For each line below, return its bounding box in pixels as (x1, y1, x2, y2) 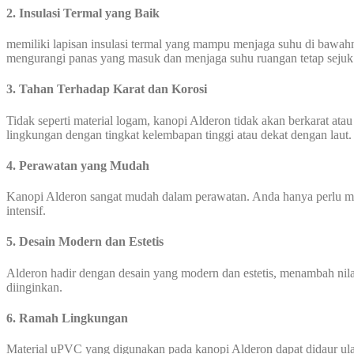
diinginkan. (6, 280, 62, 294)
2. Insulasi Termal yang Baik (6, 6, 160, 20)
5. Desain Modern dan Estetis (6, 235, 164, 249)
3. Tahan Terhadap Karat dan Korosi (6, 82, 207, 96)
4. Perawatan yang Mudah (6, 158, 149, 172)
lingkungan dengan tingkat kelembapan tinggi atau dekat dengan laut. (6, 127, 352, 141)
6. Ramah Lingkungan (6, 311, 128, 325)
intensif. (6, 204, 46, 218)
